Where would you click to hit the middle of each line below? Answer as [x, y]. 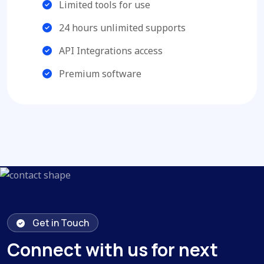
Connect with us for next [113, 250]
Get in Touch [60, 223]
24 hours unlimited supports [121, 28]
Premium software [99, 74]
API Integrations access [110, 51]
